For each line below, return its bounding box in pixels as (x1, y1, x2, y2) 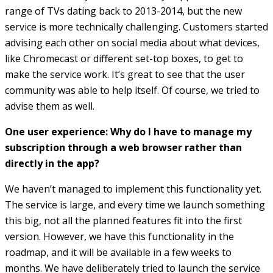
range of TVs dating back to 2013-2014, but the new (5, 4, 242, 18)
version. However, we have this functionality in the (5, 229, 234, 243)
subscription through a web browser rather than (5, 140, 242, 154)
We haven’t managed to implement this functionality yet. (5, 182, 261, 196)
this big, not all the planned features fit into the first (5, 213, 242, 227)
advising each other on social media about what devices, (5, 35, 260, 49)
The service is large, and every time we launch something (5, 197, 265, 211)
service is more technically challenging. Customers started (5, 19, 268, 34)
